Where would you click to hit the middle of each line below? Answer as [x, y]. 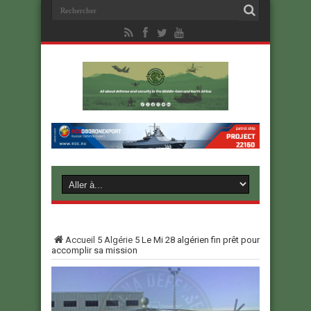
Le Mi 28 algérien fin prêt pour [201, 240]
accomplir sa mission [94, 251]
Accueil [80, 240]
